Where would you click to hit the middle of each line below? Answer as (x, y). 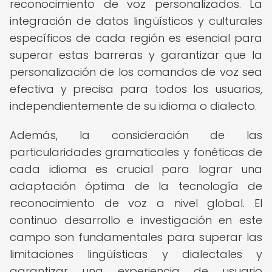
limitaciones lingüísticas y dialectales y (136, 254)
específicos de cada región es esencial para (136, 38)
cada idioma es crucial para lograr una (136, 169)
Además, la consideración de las (136, 135)
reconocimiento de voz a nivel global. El (136, 203)
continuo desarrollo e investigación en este (136, 220)
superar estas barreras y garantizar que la (136, 55)
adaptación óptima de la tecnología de (136, 186)
